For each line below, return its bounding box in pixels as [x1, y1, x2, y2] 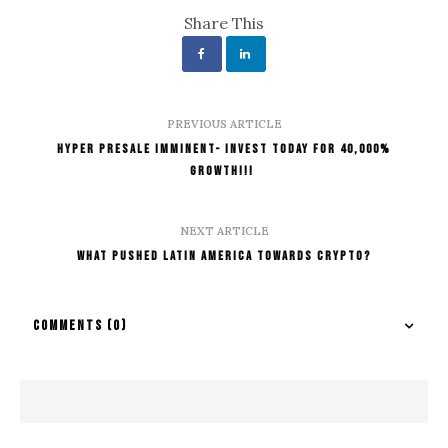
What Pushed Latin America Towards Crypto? [76, 247, 372, 264]
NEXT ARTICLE [179, 223, 269, 238]
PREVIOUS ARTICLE [166, 116, 282, 131]
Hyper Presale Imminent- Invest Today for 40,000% [57, 140, 391, 157]
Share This [184, 12, 264, 33]
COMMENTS [33, 316, 107, 334]
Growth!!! [190, 162, 258, 179]
